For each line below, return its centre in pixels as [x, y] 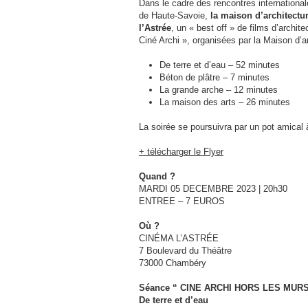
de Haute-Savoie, [175, 15]
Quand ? [157, 176]
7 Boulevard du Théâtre [185, 251]
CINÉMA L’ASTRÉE [179, 238]
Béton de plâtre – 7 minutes [214, 77]
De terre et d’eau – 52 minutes [220, 65]
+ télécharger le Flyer [181, 152]
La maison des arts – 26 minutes [225, 102]
